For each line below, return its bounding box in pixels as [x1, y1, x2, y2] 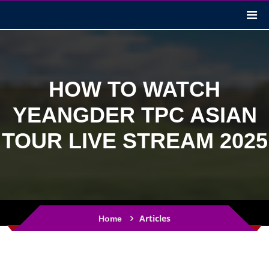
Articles [139, 213, 171, 224]
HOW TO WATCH [49, 77, 220, 101]
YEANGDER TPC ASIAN [12, 103, 257, 127]
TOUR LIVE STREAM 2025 [1, 128, 268, 153]
